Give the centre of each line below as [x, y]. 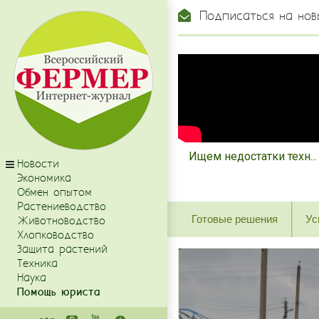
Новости [38, 164]
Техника [37, 264]
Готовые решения [234, 219]
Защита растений [62, 250]
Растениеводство [62, 207]
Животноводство [61, 221]
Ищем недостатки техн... [253, 157]
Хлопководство [56, 235]
